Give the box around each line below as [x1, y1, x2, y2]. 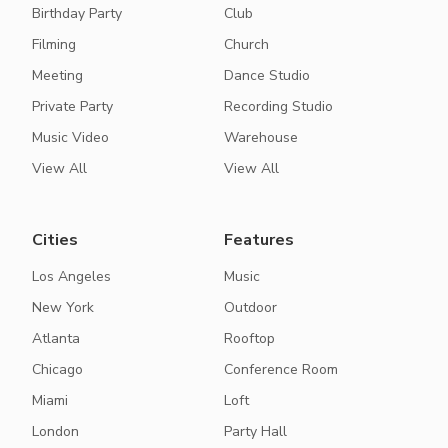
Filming [32, 35, 76, 55]
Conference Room [224, 360, 338, 380]
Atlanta [32, 329, 80, 349]
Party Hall [224, 422, 287, 442]
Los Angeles [32, 267, 111, 287]
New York [32, 298, 94, 318]
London [32, 422, 79, 442]
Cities [32, 229, 78, 252]
